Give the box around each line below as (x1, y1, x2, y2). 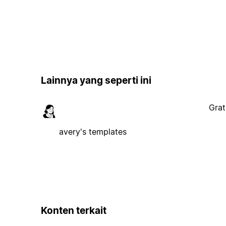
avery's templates (59, 126, 127, 137)
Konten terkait (40, 204, 106, 216)
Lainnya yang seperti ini (40, 75, 151, 87)
